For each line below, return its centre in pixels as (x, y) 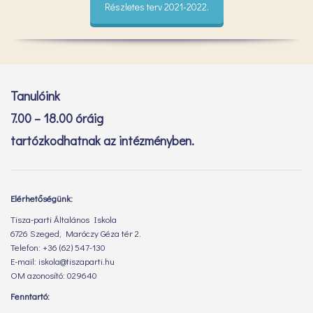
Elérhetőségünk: (42, 198)
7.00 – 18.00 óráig (57, 118)
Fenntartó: (30, 296)
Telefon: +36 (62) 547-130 (58, 247)
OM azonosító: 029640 (54, 275)
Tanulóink (35, 96)
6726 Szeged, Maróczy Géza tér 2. (76, 233)
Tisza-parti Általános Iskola (64, 219)
